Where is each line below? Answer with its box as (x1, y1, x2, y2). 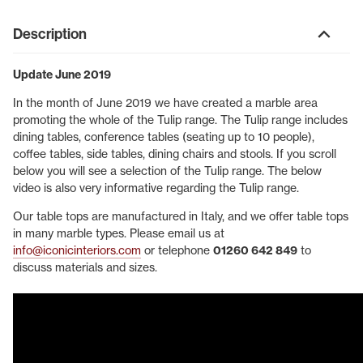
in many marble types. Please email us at (13, 226, 224, 241)
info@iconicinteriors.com (13, 243, 141, 258)
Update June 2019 (13, 67, 111, 83)
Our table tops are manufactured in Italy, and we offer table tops (13, 209, 348, 224)
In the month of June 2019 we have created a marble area (13, 96, 318, 111)
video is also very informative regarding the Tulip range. (13, 181, 299, 196)
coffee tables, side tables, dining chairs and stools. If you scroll (13, 147, 336, 162)
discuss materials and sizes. (13, 260, 157, 275)
